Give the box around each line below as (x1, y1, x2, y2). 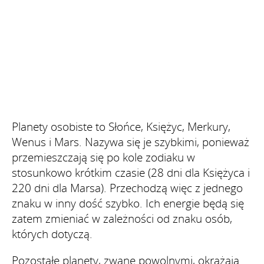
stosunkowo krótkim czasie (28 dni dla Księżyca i (12, 164, 250, 180)
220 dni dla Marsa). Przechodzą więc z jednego (12, 180, 243, 196)
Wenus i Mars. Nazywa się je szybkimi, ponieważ (12, 134, 249, 150)
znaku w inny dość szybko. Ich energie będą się (12, 195, 244, 211)
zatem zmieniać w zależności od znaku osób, (12, 210, 232, 226)
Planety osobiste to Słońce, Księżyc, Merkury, (12, 118, 230, 134)
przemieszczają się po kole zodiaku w (12, 149, 195, 165)
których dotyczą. (12, 226, 93, 242)
